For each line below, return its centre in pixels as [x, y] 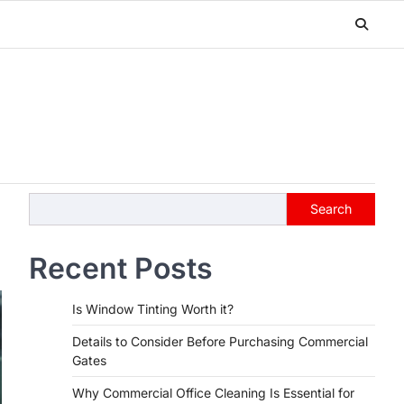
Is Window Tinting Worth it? [153, 309]
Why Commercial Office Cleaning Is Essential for [213, 393]
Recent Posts [121, 268]
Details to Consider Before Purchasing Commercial [220, 341]
